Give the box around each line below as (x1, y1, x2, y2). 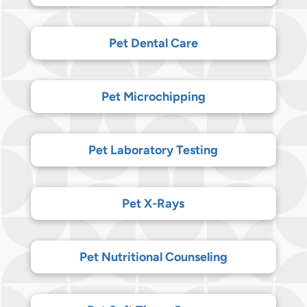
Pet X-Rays (122, 195, 185, 211)
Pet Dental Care (108, 35, 198, 51)
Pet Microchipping (101, 88, 206, 104)
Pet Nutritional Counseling (79, 249, 228, 265)
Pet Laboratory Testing (88, 142, 219, 158)
